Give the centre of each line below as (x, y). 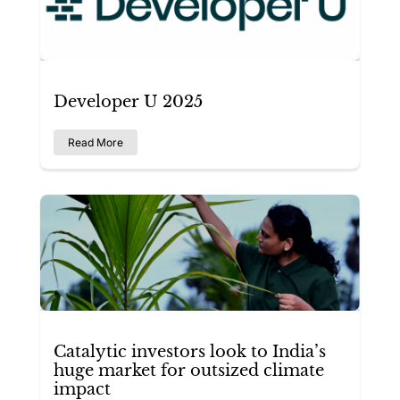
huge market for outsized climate (189, 370)
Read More (96, 142)
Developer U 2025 (128, 101)
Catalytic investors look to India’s (190, 351)
